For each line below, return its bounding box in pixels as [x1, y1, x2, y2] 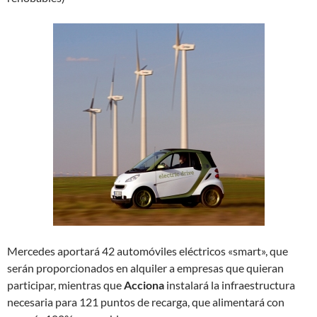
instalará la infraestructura [164, 278, 295, 292]
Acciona [124, 278, 164, 292]
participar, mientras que [7, 278, 124, 292]
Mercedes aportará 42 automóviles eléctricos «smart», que [7, 244, 288, 258]
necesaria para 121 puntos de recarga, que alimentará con [7, 295, 284, 309]
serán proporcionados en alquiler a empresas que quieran [7, 261, 284, 275]
